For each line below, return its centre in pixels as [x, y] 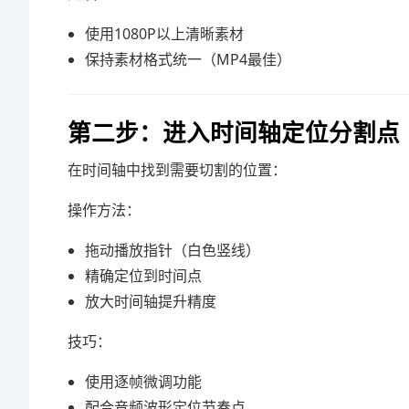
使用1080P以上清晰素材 [165, 34]
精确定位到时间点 [144, 276]
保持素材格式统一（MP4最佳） [189, 59]
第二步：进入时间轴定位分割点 [234, 132]
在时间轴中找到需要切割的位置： [177, 170]
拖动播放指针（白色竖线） [173, 250]
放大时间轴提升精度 [151, 301]
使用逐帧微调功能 [144, 382]
